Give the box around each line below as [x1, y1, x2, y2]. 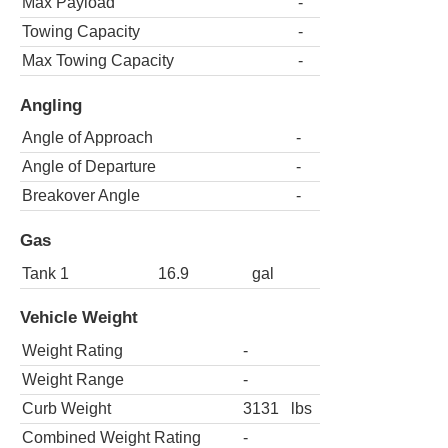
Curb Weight [22, 399, 111, 417]
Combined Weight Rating [22, 428, 201, 446]
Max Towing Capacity [22, 52, 174, 70]
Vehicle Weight [20, 307, 138, 328]
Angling [20, 94, 82, 115]
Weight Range [22, 370, 124, 388]
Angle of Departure [22, 158, 156, 176]
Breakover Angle [22, 187, 140, 205]
